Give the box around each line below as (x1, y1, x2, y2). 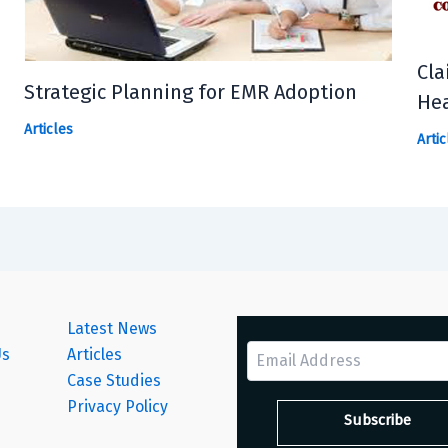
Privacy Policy (66, 397, 168, 417)
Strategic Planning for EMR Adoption (24, 80, 357, 105)
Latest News (66, 319, 157, 339)
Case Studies (66, 371, 161, 391)
